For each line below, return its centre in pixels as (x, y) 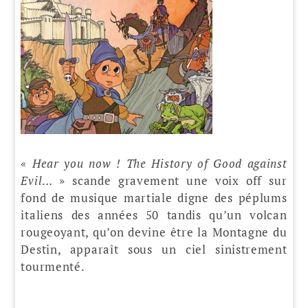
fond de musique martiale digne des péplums (154, 197)
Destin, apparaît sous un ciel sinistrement (154, 249)
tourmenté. (53, 266)
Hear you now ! (79, 163)
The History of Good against (207, 163)
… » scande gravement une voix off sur (165, 180)
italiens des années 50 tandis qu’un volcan (154, 214)
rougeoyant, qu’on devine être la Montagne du (154, 232)
